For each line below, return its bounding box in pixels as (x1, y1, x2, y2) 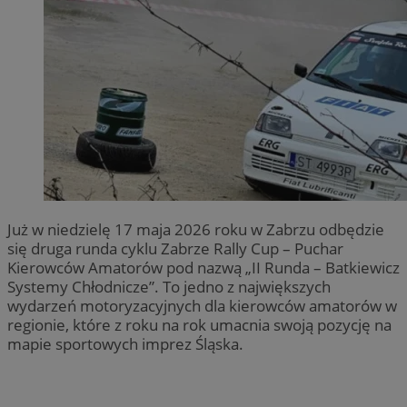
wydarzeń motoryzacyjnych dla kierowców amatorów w (7, 294, 397, 316)
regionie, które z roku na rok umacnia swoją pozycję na (7, 313, 392, 335)
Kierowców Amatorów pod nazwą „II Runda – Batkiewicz (7, 256, 400, 278)
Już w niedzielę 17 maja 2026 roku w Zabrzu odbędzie (7, 218, 384, 240)
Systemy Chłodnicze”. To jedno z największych (7, 275, 331, 297)
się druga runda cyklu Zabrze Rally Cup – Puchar (7, 237, 343, 259)
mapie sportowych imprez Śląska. (7, 333, 243, 354)
